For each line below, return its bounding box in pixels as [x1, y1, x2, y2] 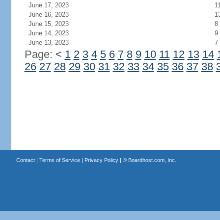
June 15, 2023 [28, 20, 69, 27]
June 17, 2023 [28, 1, 69, 9]
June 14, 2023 [28, 29, 69, 37]
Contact [16, 157, 35, 163]
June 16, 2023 [28, 11, 69, 18]
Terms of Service [39, 157, 80, 163]
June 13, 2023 [28, 39, 69, 46]
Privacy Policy [84, 157, 118, 163]
